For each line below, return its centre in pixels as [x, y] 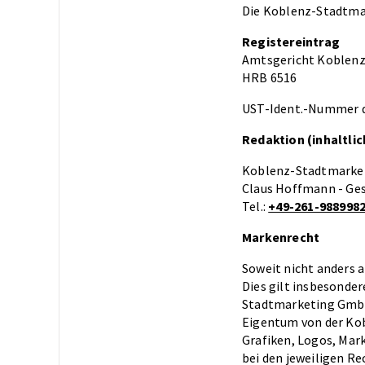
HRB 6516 [270, 77]
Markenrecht [281, 237]
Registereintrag [291, 41]
